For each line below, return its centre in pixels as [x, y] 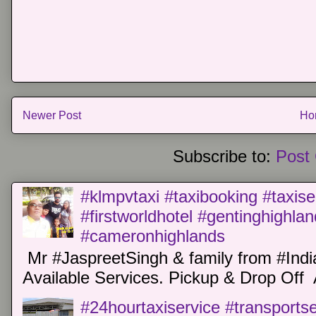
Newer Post [52, 115]
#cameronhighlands [153, 236]
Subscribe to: [224, 157]
